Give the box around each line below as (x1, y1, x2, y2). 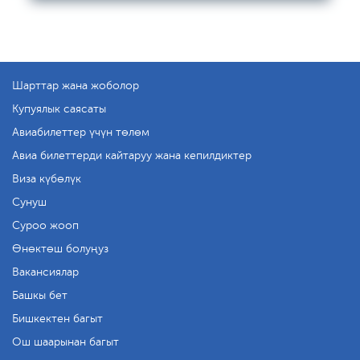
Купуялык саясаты (12, 103, 106, 115)
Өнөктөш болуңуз (12, 243, 108, 255)
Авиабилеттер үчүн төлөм (12, 126, 149, 138)
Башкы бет (12, 289, 67, 301)
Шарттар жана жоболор (12, 80, 139, 92)
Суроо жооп (12, 219, 79, 231)
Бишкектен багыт (12, 313, 103, 325)
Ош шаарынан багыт (12, 336, 119, 348)
